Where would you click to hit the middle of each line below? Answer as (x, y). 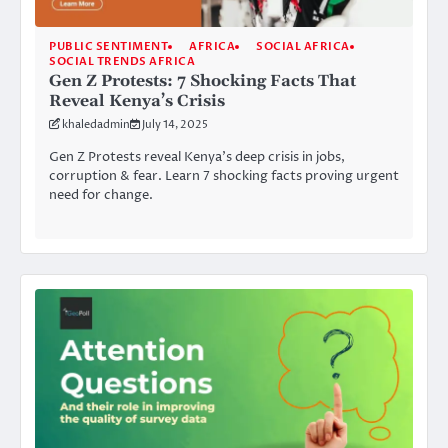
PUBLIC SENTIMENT (108, 47)
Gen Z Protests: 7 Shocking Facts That (202, 81)
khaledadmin (96, 125)
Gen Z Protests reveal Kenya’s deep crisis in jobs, (197, 157)
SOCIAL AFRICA (303, 47)
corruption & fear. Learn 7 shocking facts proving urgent (224, 176)
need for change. (101, 195)
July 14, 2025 (175, 125)
